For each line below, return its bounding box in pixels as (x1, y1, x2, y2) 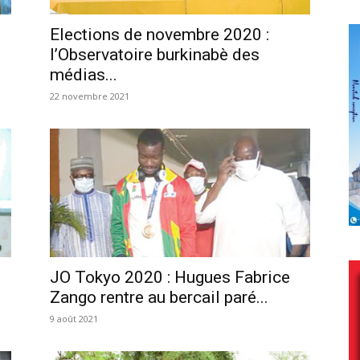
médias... (50, 64, 117, 84)
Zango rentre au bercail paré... (50, 287, 268, 307)
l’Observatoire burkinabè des (50, 44, 260, 64)
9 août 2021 (50, 312, 98, 325)
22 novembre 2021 (50, 89, 129, 102)
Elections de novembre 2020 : (50, 24, 269, 44)
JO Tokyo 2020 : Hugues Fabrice (50, 267, 290, 287)
